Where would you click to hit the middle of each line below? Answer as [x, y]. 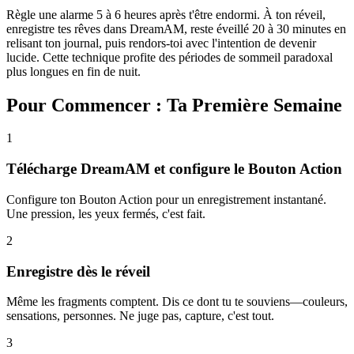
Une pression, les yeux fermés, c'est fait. [106, 213]
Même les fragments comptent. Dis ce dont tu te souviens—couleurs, [177, 302]
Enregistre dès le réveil [78, 271]
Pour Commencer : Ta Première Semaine [174, 105]
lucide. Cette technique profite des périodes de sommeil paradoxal [169, 57]
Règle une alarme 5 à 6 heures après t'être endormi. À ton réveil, [166, 14]
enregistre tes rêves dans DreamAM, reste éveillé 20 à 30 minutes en [176, 28]
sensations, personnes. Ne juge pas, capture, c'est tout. [140, 316]
